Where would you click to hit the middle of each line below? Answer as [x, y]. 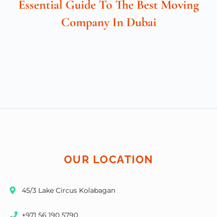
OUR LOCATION [108, 160]
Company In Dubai [108, 22]
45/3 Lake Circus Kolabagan [69, 191]
